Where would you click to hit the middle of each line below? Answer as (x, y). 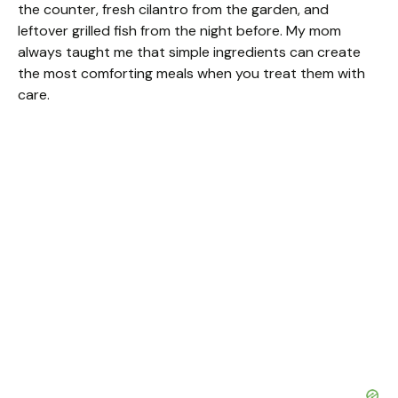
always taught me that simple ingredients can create (189, 52)
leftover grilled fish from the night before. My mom (179, 30)
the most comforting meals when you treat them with (191, 73)
